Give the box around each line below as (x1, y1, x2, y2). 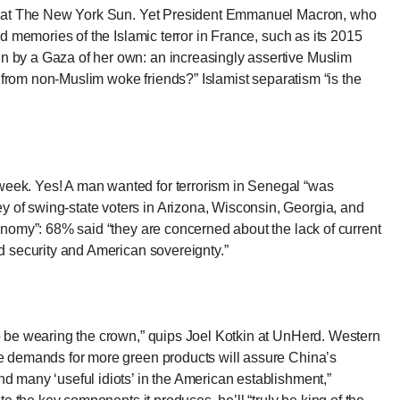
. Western (321, 329, 380, 345)
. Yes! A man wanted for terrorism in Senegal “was (28, 179, 334, 195)
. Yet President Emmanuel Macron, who (132, 7, 377, 23)
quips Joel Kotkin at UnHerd (147, 329, 322, 345)
